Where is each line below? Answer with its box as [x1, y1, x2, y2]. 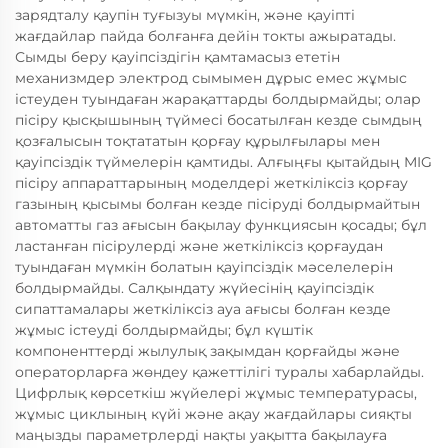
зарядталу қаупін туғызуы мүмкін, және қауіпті [15, 6, 355, 25]
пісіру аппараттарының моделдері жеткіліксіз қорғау [15, 174, 408, 193]
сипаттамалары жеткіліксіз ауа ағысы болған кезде [15, 300, 391, 319]
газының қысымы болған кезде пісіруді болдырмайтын [15, 195, 420, 214]
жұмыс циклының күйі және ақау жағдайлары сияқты [15, 405, 412, 424]
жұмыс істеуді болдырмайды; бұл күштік [15, 321, 313, 340]
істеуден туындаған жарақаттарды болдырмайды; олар [15, 90, 421, 109]
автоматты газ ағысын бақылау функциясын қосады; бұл [15, 216, 427, 235]
